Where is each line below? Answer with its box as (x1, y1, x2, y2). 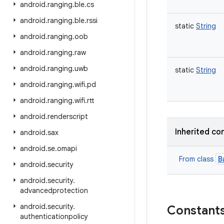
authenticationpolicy (20, 212, 88, 221)
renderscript (47, 112, 88, 121)
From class (179, 154, 215, 163)
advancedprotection (20, 186, 88, 195)
